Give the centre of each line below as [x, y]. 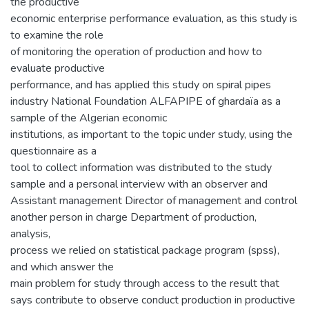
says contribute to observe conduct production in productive [153, 300]
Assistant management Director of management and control [154, 200]
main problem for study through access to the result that [145, 283]
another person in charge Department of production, [133, 217]
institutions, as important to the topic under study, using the [151, 134]
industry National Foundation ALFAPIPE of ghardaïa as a [146, 101]
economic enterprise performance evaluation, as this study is [154, 18]
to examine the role [57, 35]
